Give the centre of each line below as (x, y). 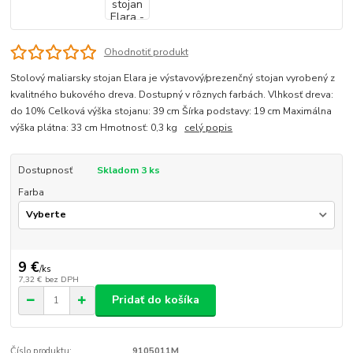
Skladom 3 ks (128, 170)
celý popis (209, 127)
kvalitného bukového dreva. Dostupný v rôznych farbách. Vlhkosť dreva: (172, 94)
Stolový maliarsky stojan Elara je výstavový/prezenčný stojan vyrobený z (173, 78)
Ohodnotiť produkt (146, 52)
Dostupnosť (45, 170)
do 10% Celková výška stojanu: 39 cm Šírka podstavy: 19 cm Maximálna (171, 111)
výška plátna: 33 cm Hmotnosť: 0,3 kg (98, 127)
